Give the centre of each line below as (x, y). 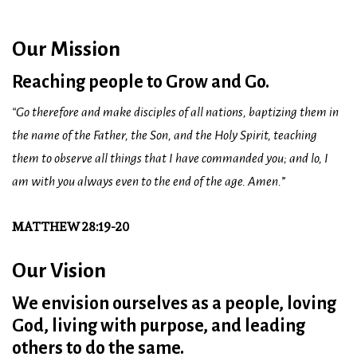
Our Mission (66, 49)
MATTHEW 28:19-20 (71, 227)
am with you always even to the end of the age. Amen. (147, 182)
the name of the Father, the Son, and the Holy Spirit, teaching (165, 136)
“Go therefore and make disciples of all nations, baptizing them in (175, 113)
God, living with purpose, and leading (159, 326)
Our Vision (59, 271)
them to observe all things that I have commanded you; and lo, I (170, 159)
